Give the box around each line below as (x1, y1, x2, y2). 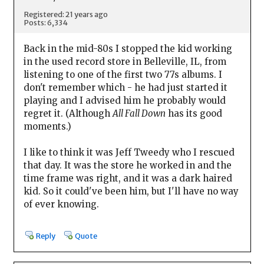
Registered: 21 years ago (24, 9, 108, 19)
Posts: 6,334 (24, 17, 68, 27)
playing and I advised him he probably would (23, 94, 226, 106)
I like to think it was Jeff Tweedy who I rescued (23, 146, 235, 158)
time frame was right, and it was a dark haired (23, 172, 232, 184)
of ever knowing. (23, 198, 99, 210)
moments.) (23, 120, 71, 132)
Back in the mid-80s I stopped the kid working (23, 42, 232, 54)
